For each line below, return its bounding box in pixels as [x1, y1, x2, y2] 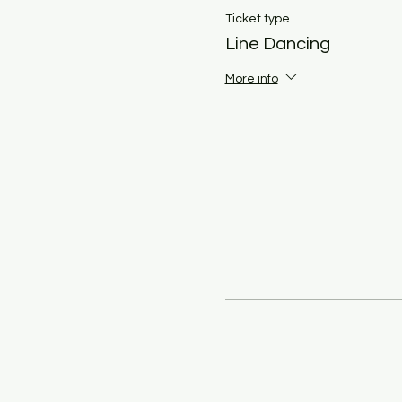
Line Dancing [224, 34, 330, 53]
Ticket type [224, 12, 290, 25]
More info [224, 72, 278, 85]
